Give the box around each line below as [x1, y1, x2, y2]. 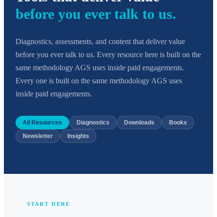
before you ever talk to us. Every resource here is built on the [15, 50, 201, 59]
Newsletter [23, 132, 53, 139]
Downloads [124, 119, 155, 126]
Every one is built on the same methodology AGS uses [15, 76, 182, 85]
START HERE [27, 201, 70, 207]
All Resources [23, 119, 62, 126]
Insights [67, 132, 89, 139]
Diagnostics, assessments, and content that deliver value [15, 37, 185, 46]
